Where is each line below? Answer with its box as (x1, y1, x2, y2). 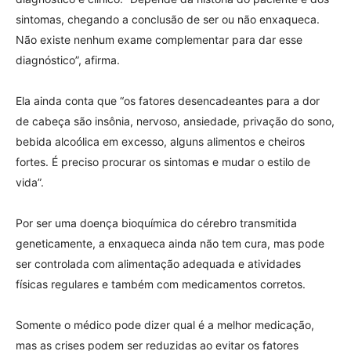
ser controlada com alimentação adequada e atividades (16, 257, 301, 271)
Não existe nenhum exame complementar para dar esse (16, 33, 302, 47)
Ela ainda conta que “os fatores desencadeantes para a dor (16, 94, 320, 108)
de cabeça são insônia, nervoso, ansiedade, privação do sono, (16, 114, 335, 128)
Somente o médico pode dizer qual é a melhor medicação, (16, 318, 314, 332)
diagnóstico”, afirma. (16, 53, 120, 67)
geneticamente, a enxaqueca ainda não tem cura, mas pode (16, 237, 324, 251)
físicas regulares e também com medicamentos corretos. (16, 277, 306, 291)
